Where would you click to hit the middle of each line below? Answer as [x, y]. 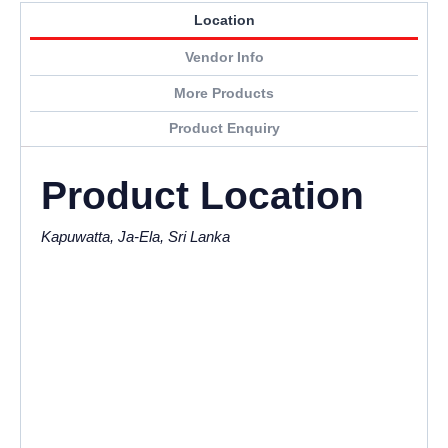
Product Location [202, 196]
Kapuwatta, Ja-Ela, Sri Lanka [135, 237]
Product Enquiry [224, 129]
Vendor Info [224, 58]
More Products [224, 93]
